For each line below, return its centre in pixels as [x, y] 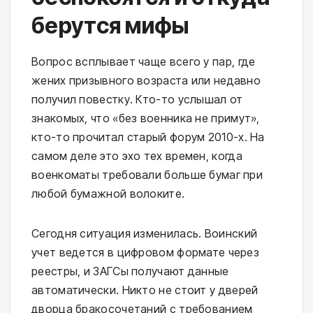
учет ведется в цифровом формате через [146, 253]
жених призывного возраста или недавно [146, 81]
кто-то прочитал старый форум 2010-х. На [148, 137]
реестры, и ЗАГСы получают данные [130, 271]
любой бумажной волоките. [108, 194]
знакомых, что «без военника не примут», [146, 118]
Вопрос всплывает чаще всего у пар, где [144, 62]
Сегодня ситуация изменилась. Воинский [145, 234]
